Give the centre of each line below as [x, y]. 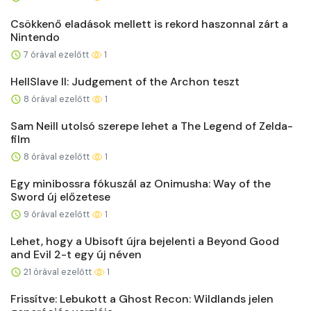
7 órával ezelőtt [56, 54]
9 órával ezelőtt [57, 214]
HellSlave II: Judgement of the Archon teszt [125, 81]
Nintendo [35, 37]
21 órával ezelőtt [58, 271]
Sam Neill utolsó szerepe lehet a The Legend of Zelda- [152, 126]
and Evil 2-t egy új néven [76, 254]
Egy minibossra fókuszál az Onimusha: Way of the [141, 183]
